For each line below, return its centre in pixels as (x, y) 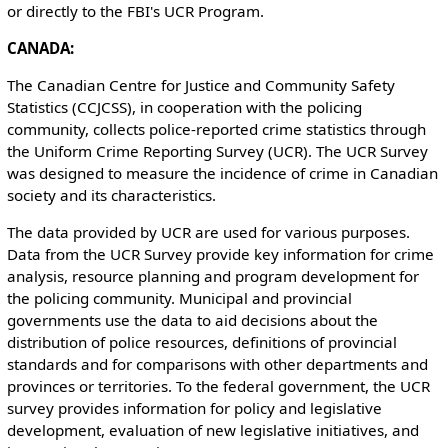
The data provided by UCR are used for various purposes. (208, 232)
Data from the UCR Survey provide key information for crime (220, 254)
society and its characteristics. (111, 195)
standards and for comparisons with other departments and (217, 364)
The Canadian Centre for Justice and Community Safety (200, 85)
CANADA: (40, 48)
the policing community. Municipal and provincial (179, 298)
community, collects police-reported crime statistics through (216, 129)
